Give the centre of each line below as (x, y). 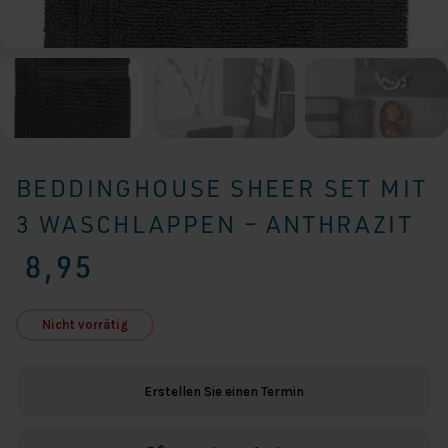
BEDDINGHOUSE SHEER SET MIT (222, 188)
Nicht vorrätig (85, 325)
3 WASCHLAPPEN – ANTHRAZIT (214, 224)
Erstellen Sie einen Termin (224, 392)
